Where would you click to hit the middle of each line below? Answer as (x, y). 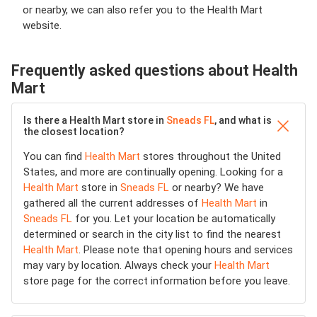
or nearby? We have (217, 188)
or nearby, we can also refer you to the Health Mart (143, 10)
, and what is (243, 120)
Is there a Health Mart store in (95, 120)
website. (42, 25)
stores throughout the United (211, 156)
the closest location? (74, 132)
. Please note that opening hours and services (186, 250)
